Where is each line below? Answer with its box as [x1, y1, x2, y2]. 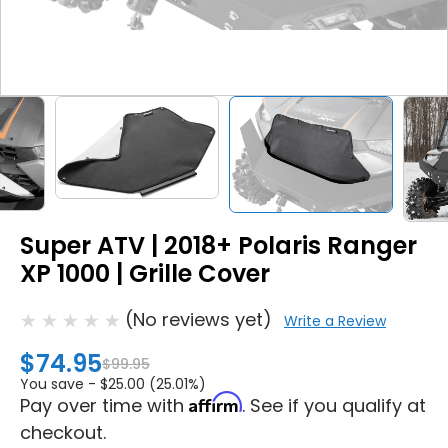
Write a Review [284, 310, 386, 331]
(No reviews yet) [125, 306, 272, 332]
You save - [20, 373, 96, 394]
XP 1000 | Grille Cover [20, 256, 270, 290]
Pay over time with [20, 392, 189, 418]
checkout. [20, 419, 106, 445]
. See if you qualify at [242, 392, 426, 418]
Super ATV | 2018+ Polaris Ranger [20, 228, 417, 262]
